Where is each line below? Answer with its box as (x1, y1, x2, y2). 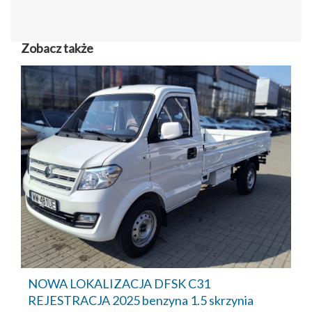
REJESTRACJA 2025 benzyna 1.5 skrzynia (28, 292, 253, 309)
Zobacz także (21, 40, 93, 56)
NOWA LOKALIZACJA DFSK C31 (28, 276, 210, 292)
